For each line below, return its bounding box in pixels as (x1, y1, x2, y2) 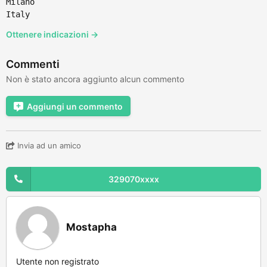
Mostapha (66, 221, 117, 233)
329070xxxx (108, 173, 159, 184)
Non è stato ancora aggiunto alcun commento (6, 73, 184, 84)
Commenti (6, 57, 60, 70)
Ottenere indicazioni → (6, 29, 98, 39)
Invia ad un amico (15, 140, 81, 150)
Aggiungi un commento (27, 101, 123, 111)
